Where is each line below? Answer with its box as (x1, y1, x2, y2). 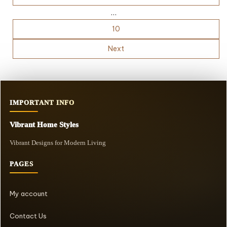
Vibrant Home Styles (10, 121, 79, 129)
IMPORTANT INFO (10, 99, 74, 107)
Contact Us (10, 212, 47, 220)
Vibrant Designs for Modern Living (10, 139, 106, 147)
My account (10, 190, 48, 198)
